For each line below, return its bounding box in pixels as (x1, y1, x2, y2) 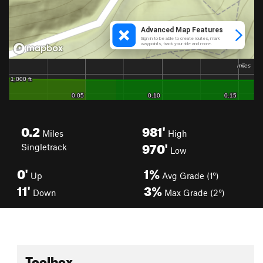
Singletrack (21, 141, 67, 152)
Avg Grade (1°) (160, 170, 219, 181)
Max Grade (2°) (162, 187, 225, 198)
